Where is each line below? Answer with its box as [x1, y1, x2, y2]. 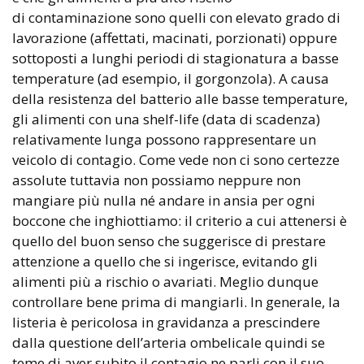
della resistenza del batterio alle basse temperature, [12, 89, 348, 108]
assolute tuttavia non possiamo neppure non [12, 170, 301, 189]
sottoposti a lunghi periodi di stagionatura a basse [12, 48, 339, 67]
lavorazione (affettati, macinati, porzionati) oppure [12, 28, 337, 47]
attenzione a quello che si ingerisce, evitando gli [12, 251, 318, 271]
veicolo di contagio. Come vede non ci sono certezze [12, 149, 340, 169]
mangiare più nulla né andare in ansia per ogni [12, 190, 315, 210]
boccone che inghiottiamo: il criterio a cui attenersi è [12, 210, 347, 230]
